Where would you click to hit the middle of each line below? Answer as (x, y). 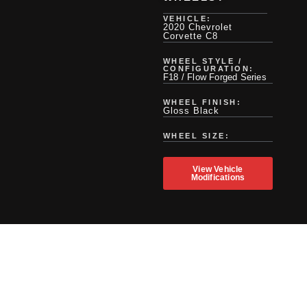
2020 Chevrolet (197, 27)
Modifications (218, 178)
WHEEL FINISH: (202, 102)
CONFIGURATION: (208, 69)
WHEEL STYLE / (202, 61)
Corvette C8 (190, 36)
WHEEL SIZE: (196, 136)
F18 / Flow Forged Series (214, 77)
